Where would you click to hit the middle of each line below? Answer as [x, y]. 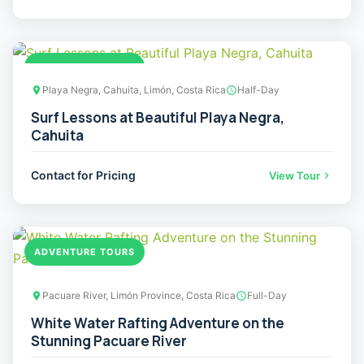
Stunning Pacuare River [109, 341]
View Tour [295, 176]
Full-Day [267, 296]
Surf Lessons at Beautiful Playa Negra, [158, 118]
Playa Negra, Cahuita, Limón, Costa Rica [134, 90]
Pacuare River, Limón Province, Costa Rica [139, 296]
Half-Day [258, 90]
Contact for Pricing [83, 175]
